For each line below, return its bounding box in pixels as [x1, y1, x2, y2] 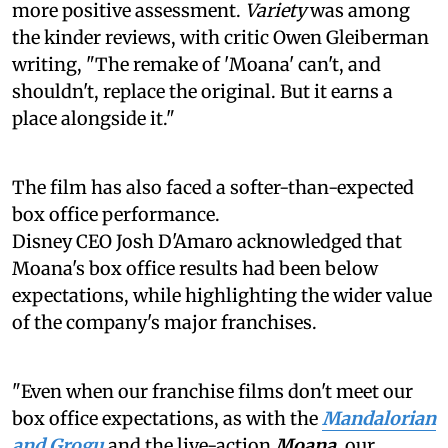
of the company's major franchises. [12, 310, 317, 334]
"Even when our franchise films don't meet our [12, 379, 413, 403]
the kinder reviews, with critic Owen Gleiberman [12, 25, 429, 49]
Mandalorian [322, 406, 436, 430]
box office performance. [12, 202, 220, 226]
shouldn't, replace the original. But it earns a [12, 79, 393, 103]
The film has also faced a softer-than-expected [12, 175, 414, 199]
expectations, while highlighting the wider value [12, 283, 432, 307]
